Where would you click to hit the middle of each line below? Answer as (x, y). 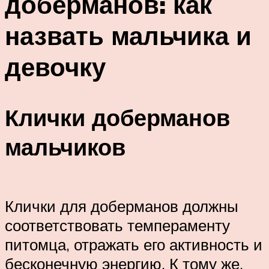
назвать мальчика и (128, 35)
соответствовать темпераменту (117, 225)
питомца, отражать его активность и (134, 244)
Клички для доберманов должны (122, 206)
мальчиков (65, 147)
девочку (55, 66)
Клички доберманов (117, 118)
